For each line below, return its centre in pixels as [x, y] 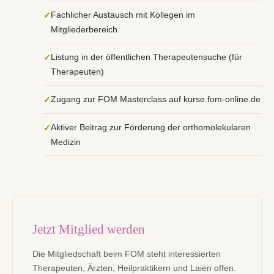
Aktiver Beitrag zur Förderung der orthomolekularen [151, 127]
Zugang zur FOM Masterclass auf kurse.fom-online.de [156, 99]
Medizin [66, 142]
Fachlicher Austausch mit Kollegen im [123, 14]
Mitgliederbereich [84, 29]
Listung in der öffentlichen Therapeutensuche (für [146, 57]
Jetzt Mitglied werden [89, 229]
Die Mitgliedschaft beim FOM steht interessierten [127, 254]
